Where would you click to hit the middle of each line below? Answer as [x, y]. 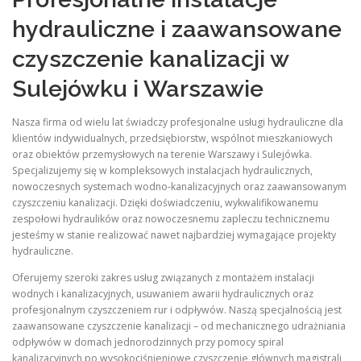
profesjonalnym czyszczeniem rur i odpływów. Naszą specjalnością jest [177, 310]
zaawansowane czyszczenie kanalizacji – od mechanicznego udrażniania [179, 326]
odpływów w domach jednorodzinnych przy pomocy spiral [148, 342]
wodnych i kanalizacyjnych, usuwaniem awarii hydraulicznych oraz [163, 294]
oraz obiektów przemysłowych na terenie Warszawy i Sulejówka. [162, 154]
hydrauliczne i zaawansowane [177, 29]
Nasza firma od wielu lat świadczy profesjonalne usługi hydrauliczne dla [178, 122]
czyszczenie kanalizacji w [150, 58]
